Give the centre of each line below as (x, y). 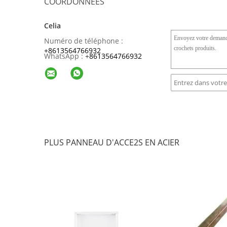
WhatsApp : (64, 56)
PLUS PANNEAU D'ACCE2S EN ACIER (112, 142)
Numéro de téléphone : (84, 41)
